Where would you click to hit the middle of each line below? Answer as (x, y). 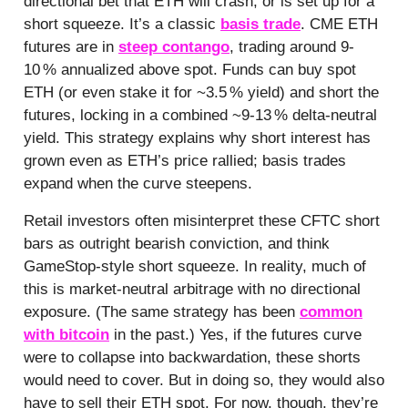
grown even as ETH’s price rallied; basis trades (185, 160)
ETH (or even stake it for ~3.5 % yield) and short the (201, 92)
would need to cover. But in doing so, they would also (204, 380)
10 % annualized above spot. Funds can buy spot (190, 69)
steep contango (174, 46)
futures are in (71, 46)
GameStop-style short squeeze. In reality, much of (195, 266)
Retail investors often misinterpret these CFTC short (202, 220)
